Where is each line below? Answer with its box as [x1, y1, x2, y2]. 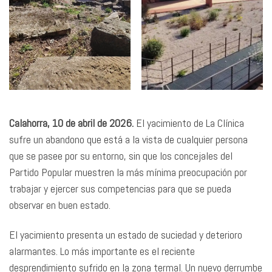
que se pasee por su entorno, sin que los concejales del [9, 148, 233, 163]
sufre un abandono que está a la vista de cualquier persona [9, 132, 248, 146]
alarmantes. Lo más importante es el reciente [9, 244, 195, 259]
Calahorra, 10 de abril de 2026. [9, 115, 134, 130]
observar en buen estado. [9, 197, 113, 212]
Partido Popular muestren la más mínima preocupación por [9, 165, 247, 179]
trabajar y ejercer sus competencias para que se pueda [9, 181, 231, 195]
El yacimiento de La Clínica [134, 115, 244, 130]
